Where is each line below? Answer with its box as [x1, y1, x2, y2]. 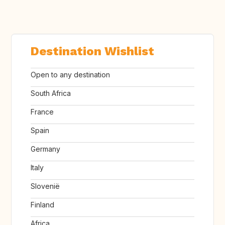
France [31, 107, 54, 117]
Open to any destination [31, 70, 110, 79]
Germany [31, 145, 60, 154]
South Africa [31, 89, 71, 98]
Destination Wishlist [31, 44, 154, 59]
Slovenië [31, 182, 60, 191]
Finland [31, 200, 54, 209]
